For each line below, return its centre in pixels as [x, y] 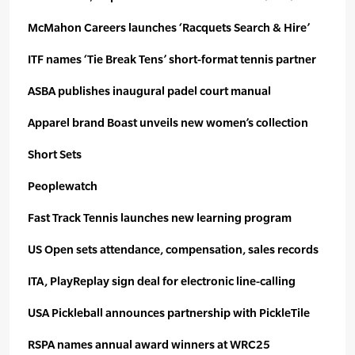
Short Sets [55, 155]
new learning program [231, 218]
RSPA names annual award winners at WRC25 [149, 345]
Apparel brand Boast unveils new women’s [142, 123]
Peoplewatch [63, 186]
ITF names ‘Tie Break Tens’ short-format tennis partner [172, 59]
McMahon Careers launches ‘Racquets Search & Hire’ [169, 28]
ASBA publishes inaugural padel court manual [149, 91]
